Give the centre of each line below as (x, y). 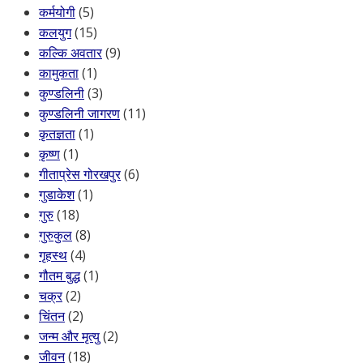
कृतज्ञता (57, 133)
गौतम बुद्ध (60, 275)
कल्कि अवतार (70, 52)
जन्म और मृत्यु (69, 336)
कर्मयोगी (57, 12)
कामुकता (59, 73)
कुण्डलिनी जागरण (79, 113)
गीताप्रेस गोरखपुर (80, 174)
